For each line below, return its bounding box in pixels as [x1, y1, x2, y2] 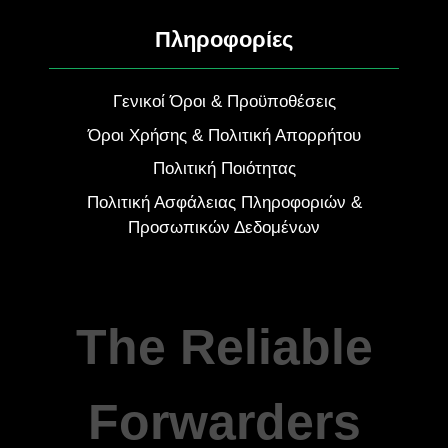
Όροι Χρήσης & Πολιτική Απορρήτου [87, 125, 361, 145]
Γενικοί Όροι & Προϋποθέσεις [112, 92, 336, 111]
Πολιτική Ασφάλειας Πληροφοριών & [86, 192, 362, 212]
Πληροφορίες [155, 27, 293, 52]
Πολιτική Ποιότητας [152, 159, 296, 178]
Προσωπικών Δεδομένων [128, 217, 320, 237]
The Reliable [75, 318, 373, 375]
